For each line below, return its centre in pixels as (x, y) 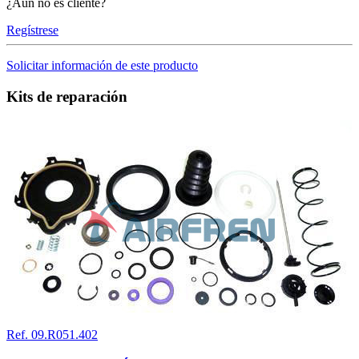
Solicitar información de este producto (102, 65)
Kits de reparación (67, 96)
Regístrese (32, 30)
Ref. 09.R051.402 (52, 335)
